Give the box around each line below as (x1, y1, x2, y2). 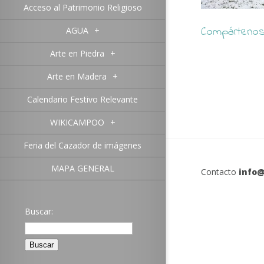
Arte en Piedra (49, 48, 104, 59)
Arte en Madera (47, 71, 107, 82)
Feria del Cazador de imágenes (24, 140, 141, 151)
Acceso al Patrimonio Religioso (23, 2, 142, 13)
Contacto (201, 166, 239, 177)
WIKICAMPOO (49, 117, 104, 128)
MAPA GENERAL (51, 163, 114, 174)
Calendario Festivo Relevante (27, 94, 138, 105)
